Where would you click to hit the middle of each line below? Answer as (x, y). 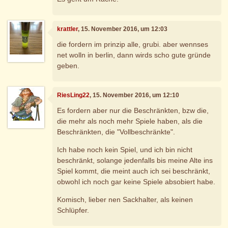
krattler (68, 29)
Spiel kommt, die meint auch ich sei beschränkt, (134, 171)
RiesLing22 (74, 95)
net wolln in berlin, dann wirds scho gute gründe (134, 55)
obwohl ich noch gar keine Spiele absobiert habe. (136, 181)
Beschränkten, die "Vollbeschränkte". (116, 132)
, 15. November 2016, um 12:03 (123, 29)
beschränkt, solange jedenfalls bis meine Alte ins (135, 160)
